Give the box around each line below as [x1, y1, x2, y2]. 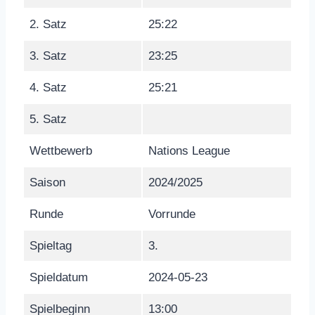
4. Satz [30, 80, 67, 94]
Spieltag [30, 238, 72, 252]
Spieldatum [30, 270, 88, 284]
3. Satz [30, 49, 67, 63]
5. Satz [30, 112, 67, 126]
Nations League [148, 143, 230, 157]
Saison [30, 175, 65, 189]
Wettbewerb [30, 143, 92, 157]
